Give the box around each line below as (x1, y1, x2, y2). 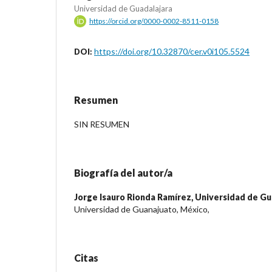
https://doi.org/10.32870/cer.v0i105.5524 (94, 46, 250, 56)
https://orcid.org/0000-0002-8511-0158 (89, 16, 219, 25)
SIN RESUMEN (74, 118, 129, 129)
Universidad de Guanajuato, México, (74, 203, 209, 214)
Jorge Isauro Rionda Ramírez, (74, 191, 195, 202)
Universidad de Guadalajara (74, 3, 172, 13)
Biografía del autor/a (74, 166, 172, 178)
